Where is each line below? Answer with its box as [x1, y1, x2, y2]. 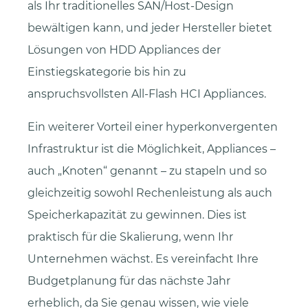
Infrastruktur [27, 142, 98, 156]
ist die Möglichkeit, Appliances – [98, 142, 276, 156]
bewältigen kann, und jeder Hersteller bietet [27, 21, 272, 35]
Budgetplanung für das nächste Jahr [27, 274, 230, 288]
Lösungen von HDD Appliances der [27, 43, 221, 57]
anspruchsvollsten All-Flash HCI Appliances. [27, 87, 266, 101]
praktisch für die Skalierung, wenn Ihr [27, 230, 233, 244]
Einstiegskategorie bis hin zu [27, 65, 186, 79]
